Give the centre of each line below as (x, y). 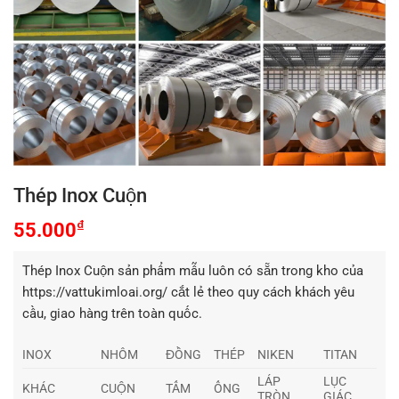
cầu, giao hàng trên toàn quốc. (112, 313)
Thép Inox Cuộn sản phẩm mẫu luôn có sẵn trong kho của (193, 271)
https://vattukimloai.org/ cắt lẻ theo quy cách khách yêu (188, 292)
